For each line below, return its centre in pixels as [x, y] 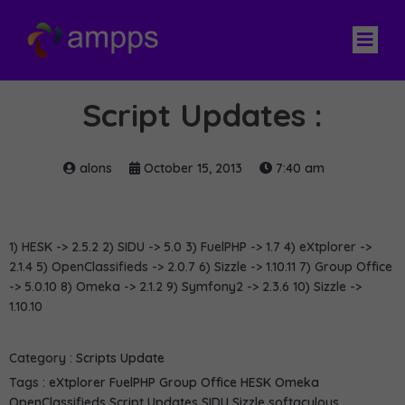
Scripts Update [120, 358]
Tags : [27, 382]
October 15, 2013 [193, 168]
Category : [41, 358]
